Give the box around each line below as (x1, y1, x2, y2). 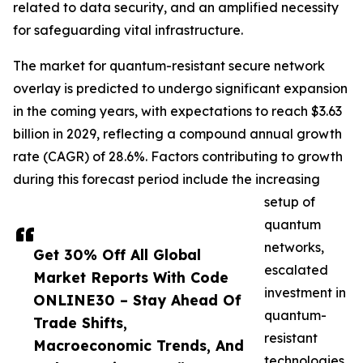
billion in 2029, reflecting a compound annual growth (13, 126, 342, 143)
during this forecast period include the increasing (13, 171, 320, 188)
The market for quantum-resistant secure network (13, 58, 325, 75)
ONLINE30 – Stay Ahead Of (33, 291, 241, 310)
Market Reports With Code (33, 268, 228, 287)
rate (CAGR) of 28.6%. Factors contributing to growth (13, 148, 343, 165)
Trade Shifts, (33, 314, 127, 332)
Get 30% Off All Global (33, 246, 201, 264)
